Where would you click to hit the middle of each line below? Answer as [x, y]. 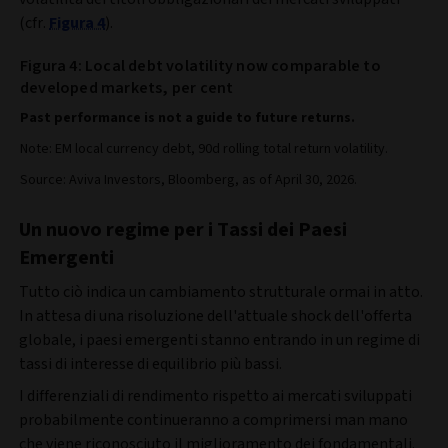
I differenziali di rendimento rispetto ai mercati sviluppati [215, 395]
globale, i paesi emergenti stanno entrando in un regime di [219, 339]
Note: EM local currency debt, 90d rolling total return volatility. [204, 148]
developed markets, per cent [127, 87]
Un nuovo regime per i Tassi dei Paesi [183, 229]
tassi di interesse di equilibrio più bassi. [152, 363]
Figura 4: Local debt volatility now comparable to [200, 65]
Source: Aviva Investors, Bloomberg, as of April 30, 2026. [188, 179]
